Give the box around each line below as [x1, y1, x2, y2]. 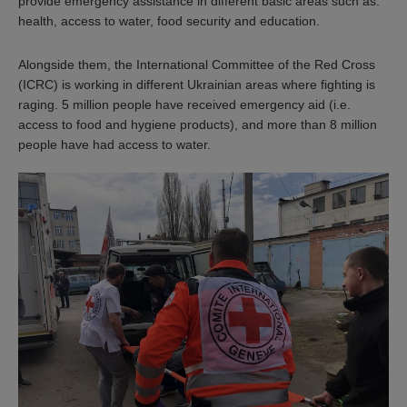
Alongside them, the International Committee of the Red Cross [18, 56, 375, 72]
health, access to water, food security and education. [18, 13, 320, 28]
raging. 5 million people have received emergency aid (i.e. [18, 96, 351, 112]
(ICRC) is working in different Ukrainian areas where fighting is [18, 76, 375, 92]
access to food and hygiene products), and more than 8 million [18, 116, 377, 132]
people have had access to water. [18, 136, 211, 152]
